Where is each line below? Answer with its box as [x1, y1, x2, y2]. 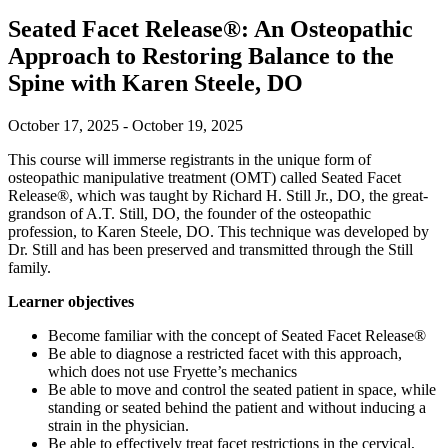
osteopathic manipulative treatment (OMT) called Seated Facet [8, 168, 401, 186]
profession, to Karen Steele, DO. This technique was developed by [8, 222, 429, 240]
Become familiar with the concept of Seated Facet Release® [48, 326, 426, 344]
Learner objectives [8, 292, 134, 310]
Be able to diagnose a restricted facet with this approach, [48, 344, 402, 362]
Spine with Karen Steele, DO [8, 69, 303, 96]
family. [8, 258, 51, 276]
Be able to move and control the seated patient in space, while [48, 380, 436, 398]
